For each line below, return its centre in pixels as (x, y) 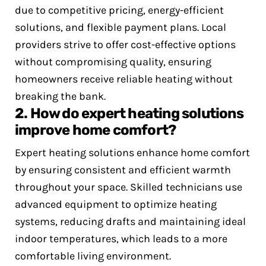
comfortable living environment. (93, 256)
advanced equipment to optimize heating (116, 204)
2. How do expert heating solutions (129, 113)
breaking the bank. (60, 96)
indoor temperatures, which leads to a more (121, 239)
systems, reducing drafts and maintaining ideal (130, 221)
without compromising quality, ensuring (113, 62)
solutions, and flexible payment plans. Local (121, 27)
